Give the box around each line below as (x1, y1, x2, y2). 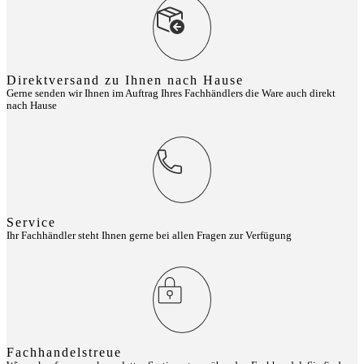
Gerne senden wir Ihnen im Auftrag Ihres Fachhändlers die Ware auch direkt (6, 87, 336, 99)
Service (6, 214, 56, 229)
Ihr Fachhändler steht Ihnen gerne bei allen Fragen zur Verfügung (6, 229, 292, 241)
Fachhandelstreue (6, 344, 122, 359)
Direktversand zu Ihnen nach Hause (6, 72, 244, 87)
